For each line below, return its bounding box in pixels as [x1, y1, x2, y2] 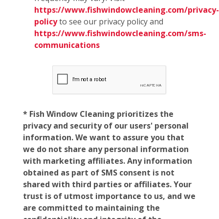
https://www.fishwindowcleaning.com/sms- [34, 27, 206, 39]
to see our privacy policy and [57, 16, 163, 27]
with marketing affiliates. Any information [23, 155, 192, 166]
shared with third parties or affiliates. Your [23, 178, 192, 190]
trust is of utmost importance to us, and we [23, 190, 196, 201]
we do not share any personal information [23, 143, 189, 154]
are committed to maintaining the [23, 202, 160, 213]
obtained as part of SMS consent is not [23, 167, 175, 178]
